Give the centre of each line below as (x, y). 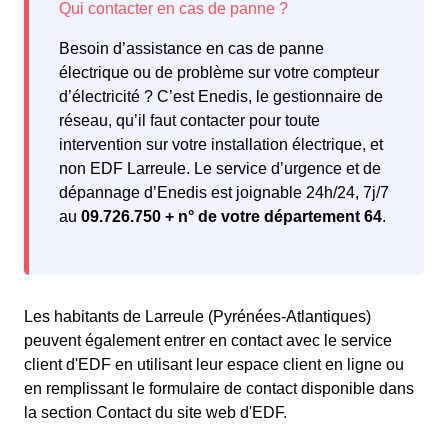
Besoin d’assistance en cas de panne (191, 49)
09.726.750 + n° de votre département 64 (231, 217)
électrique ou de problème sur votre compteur (219, 73)
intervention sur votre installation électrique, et (221, 145)
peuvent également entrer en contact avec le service (208, 341)
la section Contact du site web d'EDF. (155, 413)
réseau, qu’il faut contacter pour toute (189, 121)
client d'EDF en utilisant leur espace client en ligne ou (214, 365)
